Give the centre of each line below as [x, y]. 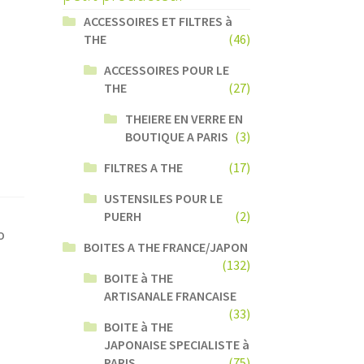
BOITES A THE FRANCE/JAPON [165, 247]
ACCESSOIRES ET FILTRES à [158, 21]
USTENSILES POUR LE [164, 198]
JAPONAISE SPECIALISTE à [177, 344]
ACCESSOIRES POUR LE [167, 69]
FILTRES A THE [144, 167]
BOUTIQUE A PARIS [177, 136]
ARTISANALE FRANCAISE [171, 295]
